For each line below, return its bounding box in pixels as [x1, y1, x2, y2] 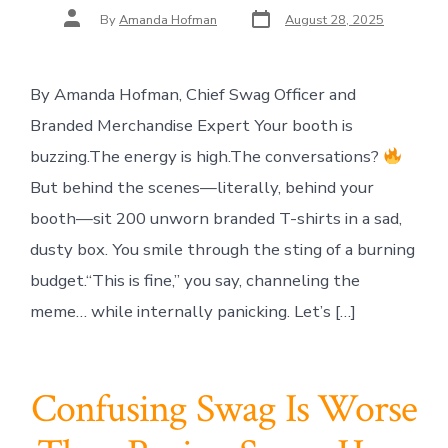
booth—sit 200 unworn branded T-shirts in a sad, [29, 207, 402, 231]
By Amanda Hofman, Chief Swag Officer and [29, 83, 356, 107]
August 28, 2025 [285, 11, 384, 30]
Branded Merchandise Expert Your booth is [29, 114, 353, 138]
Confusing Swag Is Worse [30, 382, 418, 435]
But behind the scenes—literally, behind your [29, 176, 374, 200]
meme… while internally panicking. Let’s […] [29, 300, 356, 324]
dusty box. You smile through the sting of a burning [29, 238, 415, 262]
